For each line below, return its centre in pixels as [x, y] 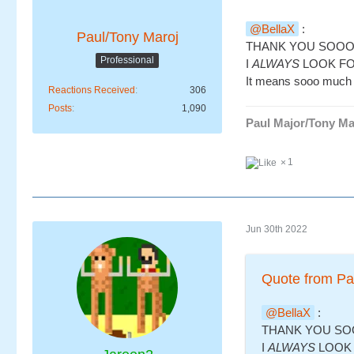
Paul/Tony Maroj [127, 37]
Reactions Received [92, 90]
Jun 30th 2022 [277, 230]
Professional [127, 60]
